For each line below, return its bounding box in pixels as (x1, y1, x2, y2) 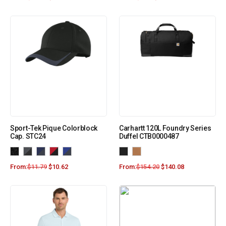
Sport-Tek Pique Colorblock (10, 124, 98, 133)
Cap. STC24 (10, 132, 46, 141)
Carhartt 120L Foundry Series (119, 124, 211, 133)
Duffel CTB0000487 (119, 132, 179, 141)
